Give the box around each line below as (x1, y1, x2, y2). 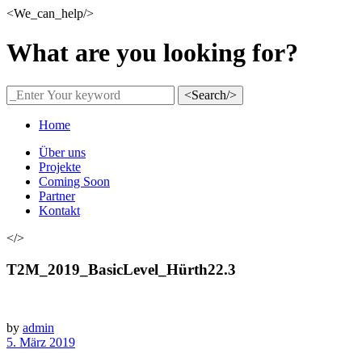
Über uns (39, 145, 86, 159)
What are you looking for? (6, 38, 298, 68)
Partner (39, 188, 75, 203)
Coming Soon (39, 174, 110, 188)
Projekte (39, 159, 81, 174)
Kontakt (39, 203, 80, 217)
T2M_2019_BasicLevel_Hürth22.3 (6, 260, 236, 278)
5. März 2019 (6, 335, 75, 350)
